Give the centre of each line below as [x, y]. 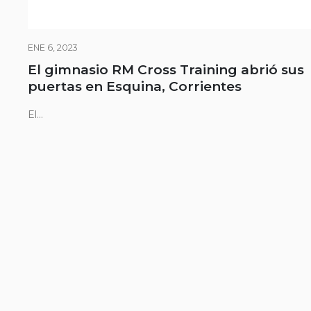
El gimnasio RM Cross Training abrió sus [166, 70]
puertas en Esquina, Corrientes [135, 86]
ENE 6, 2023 [53, 48]
